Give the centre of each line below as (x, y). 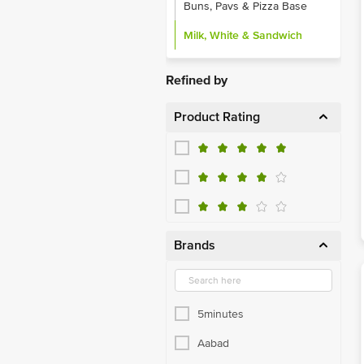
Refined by (197, 80)
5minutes (221, 314)
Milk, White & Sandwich (243, 35)
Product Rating (217, 117)
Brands (195, 245)
